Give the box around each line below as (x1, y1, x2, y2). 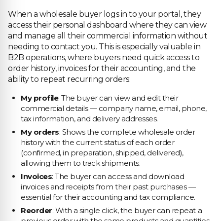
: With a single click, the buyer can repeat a (52, 206, 202, 215)
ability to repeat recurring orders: (8, 74, 131, 84)
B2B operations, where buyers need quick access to (8, 53, 200, 62)
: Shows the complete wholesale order (59, 127, 195, 137)
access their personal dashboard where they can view (8, 20, 207, 30)
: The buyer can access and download (52, 172, 184, 181)
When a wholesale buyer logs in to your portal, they (8, 9, 201, 19)
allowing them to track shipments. (21, 158, 141, 168)
